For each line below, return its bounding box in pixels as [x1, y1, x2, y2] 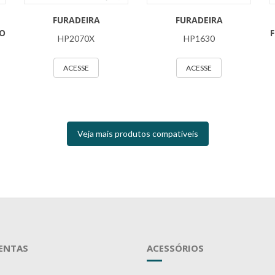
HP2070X [58, 33, 95, 44]
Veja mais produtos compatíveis [77, 128, 198, 139]
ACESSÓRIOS [147, 242, 204, 254]
